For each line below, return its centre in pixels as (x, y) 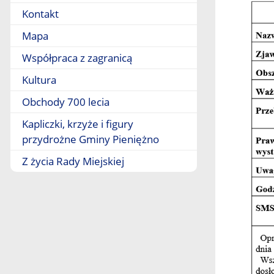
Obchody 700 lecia (66, 102)
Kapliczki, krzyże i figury (78, 124)
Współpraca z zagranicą (77, 58)
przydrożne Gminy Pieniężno (91, 139)
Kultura (39, 80)
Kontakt (40, 14)
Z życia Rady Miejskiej (73, 161)
